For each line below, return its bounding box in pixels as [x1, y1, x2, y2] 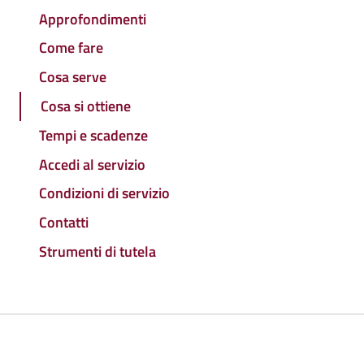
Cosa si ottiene [41, 95, 131, 118]
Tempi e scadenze [39, 123, 148, 146]
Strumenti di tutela [39, 240, 156, 262]
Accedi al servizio [39, 153, 145, 175]
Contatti [39, 211, 89, 234]
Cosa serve [39, 66, 106, 89]
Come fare [39, 37, 103, 59]
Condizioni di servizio [39, 182, 170, 205]
